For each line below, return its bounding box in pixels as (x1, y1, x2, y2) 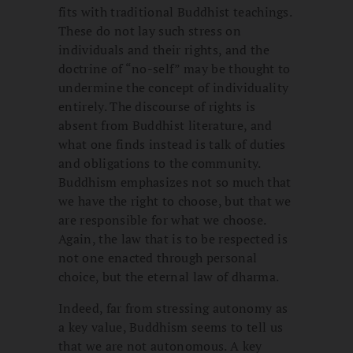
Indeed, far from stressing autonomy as (58, 299, 288, 317)
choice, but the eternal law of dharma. (58, 267, 280, 285)
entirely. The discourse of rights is (58, 97, 256, 115)
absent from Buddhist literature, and (58, 116, 273, 134)
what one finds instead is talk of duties (58, 135, 286, 153)
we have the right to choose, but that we (58, 191, 292, 210)
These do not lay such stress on (58, 21, 241, 39)
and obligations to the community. (58, 154, 261, 172)
